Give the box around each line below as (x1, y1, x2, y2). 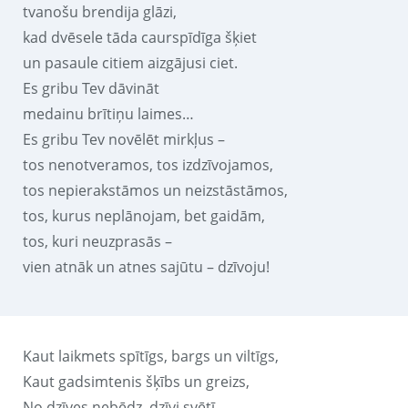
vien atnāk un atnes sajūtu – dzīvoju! (23, 256, 270, 277)
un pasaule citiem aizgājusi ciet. (23, 52, 238, 73)
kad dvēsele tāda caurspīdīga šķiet (23, 26, 257, 47)
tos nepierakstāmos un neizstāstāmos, (23, 179, 288, 200)
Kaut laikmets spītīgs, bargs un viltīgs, (23, 345, 279, 366)
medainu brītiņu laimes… (23, 103, 194, 124)
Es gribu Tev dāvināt (23, 77, 159, 98)
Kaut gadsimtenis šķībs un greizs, (23, 371, 250, 392)
